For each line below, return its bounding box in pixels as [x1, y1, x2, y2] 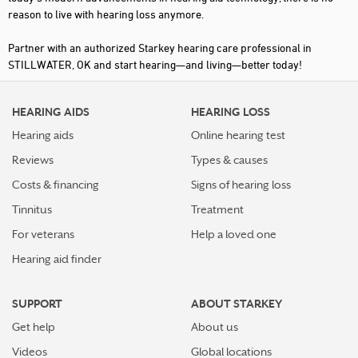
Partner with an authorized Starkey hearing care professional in [8, 41, 312, 54]
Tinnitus [12, 203, 52, 216]
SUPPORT [12, 297, 62, 310]
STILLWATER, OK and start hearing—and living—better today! [8, 58, 302, 71]
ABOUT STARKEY [191, 297, 282, 310]
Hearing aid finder [12, 253, 101, 265]
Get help [12, 320, 55, 333]
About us [191, 320, 238, 333]
